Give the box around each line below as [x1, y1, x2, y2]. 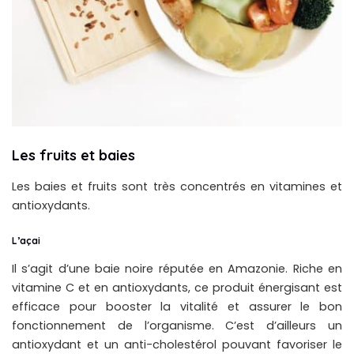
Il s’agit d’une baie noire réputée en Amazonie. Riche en [12, 261, 342, 277]
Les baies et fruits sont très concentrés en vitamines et [12, 178, 342, 194]
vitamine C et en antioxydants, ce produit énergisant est [12, 280, 342, 296]
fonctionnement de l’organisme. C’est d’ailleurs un [12, 318, 342, 333]
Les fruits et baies [12, 146, 135, 165]
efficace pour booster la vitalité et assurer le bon [12, 299, 342, 314]
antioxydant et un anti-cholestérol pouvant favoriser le [12, 337, 342, 352]
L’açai [12, 234, 40, 247]
